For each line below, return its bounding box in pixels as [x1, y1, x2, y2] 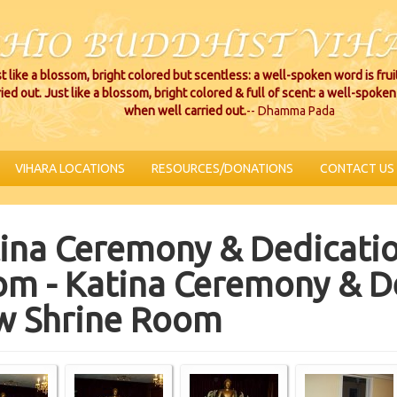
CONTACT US [320, 161, 394, 175]
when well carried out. [124, 104, 246, 118]
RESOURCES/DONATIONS [152, 161, 293, 175]
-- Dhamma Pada [246, 104, 335, 118]
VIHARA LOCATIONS [15, 161, 125, 175]
